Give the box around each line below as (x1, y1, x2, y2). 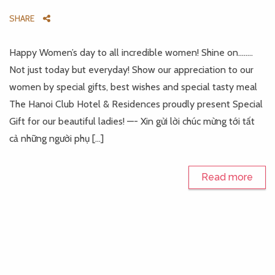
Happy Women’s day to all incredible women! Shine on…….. (9, 47, 253, 58)
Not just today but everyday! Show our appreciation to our (9, 64, 254, 76)
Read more (201, 171, 253, 183)
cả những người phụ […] (9, 133, 104, 144)
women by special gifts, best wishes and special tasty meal (9, 81, 257, 93)
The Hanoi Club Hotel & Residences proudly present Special (9, 98, 263, 110)
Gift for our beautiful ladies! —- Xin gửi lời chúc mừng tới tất (9, 115, 255, 127)
